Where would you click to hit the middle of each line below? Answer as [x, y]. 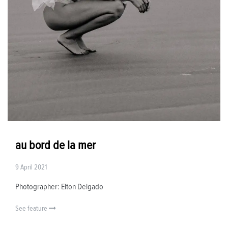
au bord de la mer [55, 145]
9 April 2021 [31, 167]
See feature [32, 208]
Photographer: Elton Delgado [59, 187]
